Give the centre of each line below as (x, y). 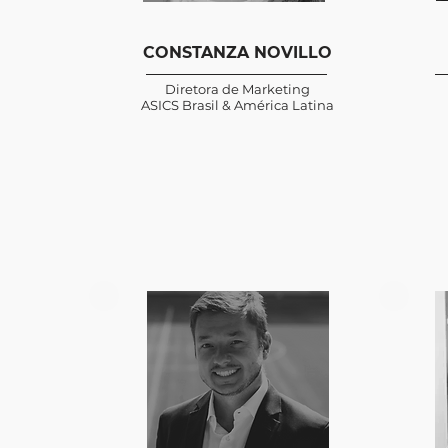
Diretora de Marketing (237, 89)
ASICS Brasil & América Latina (237, 105)
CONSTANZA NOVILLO (237, 52)
